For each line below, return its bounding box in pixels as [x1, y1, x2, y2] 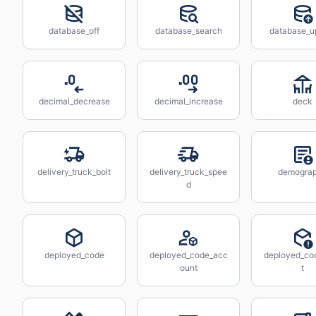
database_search [154, 25, 222, 36]
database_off [49, 25, 99, 36]
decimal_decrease [38, 96, 110, 107]
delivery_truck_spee [150, 166, 227, 177]
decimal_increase [154, 96, 223, 107]
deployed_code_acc [149, 250, 228, 260]
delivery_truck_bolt [37, 166, 111, 177]
